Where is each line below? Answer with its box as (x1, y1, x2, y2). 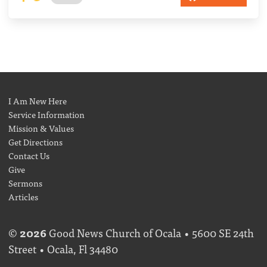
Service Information (8, 107, 85, 121)
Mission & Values (8, 120, 74, 135)
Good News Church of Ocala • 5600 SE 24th (46, 223, 254, 241)
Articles (8, 189, 38, 203)
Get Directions (8, 134, 63, 148)
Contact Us (8, 148, 49, 162)
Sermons (8, 175, 42, 190)
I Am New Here (8, 93, 67, 107)
